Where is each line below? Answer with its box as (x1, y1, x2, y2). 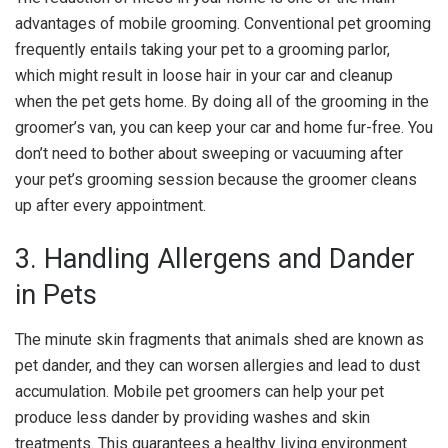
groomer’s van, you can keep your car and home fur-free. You (15, 117, 433, 137)
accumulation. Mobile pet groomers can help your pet (15, 381, 384, 401)
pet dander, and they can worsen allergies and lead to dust (15, 355, 420, 375)
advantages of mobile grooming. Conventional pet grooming (15, 13, 431, 33)
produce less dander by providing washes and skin (15, 407, 370, 427)
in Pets (15, 279, 97, 312)
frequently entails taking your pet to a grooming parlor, (15, 39, 390, 59)
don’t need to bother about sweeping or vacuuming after (15, 143, 403, 163)
